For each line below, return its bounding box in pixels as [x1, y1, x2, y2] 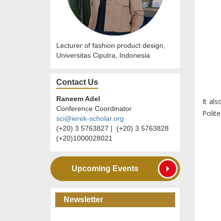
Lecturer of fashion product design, [56, 41, 165, 50]
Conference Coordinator [56, 105, 132, 113]
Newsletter [64, 195, 103, 204]
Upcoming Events [72, 164, 139, 173]
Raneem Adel [56, 95, 100, 103]
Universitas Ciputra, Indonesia [56, 51, 150, 60]
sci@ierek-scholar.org [56, 114, 124, 123]
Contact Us [56, 78, 98, 87]
